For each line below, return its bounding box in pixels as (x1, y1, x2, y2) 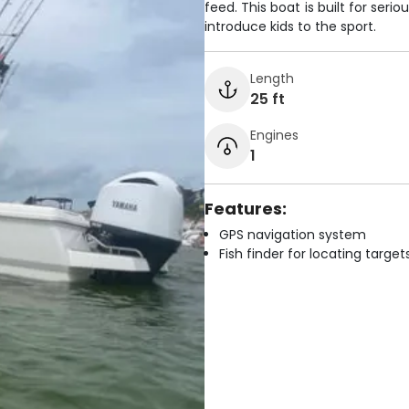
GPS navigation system (219, 225, 366, 244)
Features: (204, 197, 287, 220)
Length (250, 68, 294, 88)
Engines (250, 125, 299, 144)
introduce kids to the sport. (204, 17, 376, 36)
